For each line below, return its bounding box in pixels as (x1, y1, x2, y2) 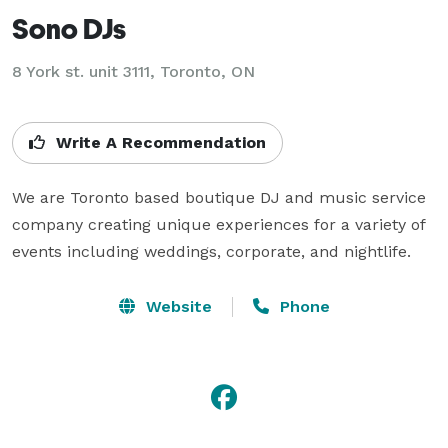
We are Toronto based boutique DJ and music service (12, 187, 426, 207)
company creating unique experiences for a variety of (12, 214, 425, 234)
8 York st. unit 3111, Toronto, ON (12, 61, 255, 81)
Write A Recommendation (51, 132, 266, 152)
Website (140, 296, 212, 316)
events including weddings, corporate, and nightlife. (12, 241, 411, 261)
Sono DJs (12, 11, 126, 45)
